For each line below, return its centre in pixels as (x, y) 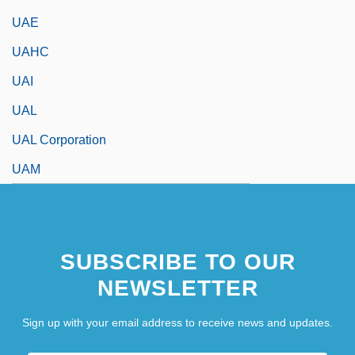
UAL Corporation (59, 139)
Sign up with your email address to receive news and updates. (177, 322)
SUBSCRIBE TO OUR (177, 261)
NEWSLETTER (177, 288)
